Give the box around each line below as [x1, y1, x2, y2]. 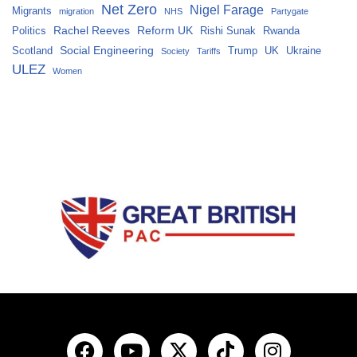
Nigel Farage [190, 2, 264, 17]
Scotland [12, 45, 53, 57]
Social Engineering [60, 43, 154, 57]
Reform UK [137, 23, 193, 37]
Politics [12, 25, 46, 37]
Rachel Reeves [53, 23, 130, 37]
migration [59, 6, 94, 16]
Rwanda [263, 25, 300, 37]
